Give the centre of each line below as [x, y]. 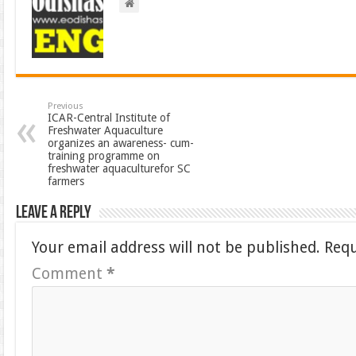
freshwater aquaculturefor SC [120, 168]
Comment [70, 274]
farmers [66, 181]
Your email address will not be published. [176, 248]
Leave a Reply [54, 213]
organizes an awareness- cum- [121, 143]
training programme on [104, 156]
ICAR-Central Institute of [109, 118]
